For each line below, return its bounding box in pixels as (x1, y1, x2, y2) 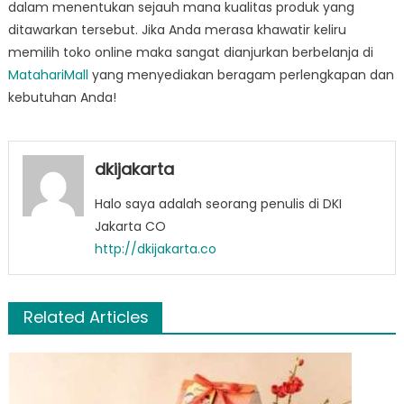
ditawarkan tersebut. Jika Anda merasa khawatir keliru (7, 21, 346, 40)
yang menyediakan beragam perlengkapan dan (87, 66, 394, 85)
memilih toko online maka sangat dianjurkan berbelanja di (7, 43, 373, 62)
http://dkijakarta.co (94, 240, 216, 259)
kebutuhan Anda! (7, 88, 116, 107)
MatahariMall (7, 66, 88, 85)
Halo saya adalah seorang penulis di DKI (94, 195, 342, 214)
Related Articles (23, 306, 149, 329)
